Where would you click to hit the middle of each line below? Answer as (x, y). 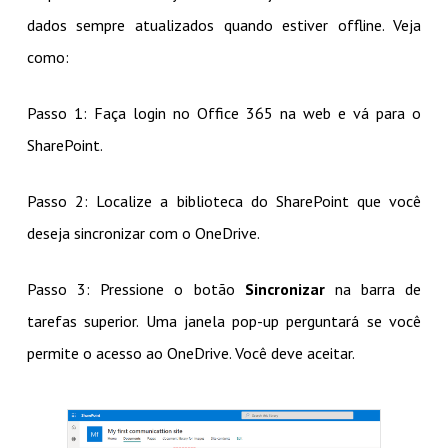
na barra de (373, 289)
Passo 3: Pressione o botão (135, 289)
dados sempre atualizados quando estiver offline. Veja (224, 25)
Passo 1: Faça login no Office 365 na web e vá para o (224, 113)
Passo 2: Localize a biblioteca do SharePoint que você (224, 201)
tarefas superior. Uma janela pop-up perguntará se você (224, 321)
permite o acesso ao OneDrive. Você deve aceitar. (190, 353)
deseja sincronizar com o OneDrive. (143, 233)
